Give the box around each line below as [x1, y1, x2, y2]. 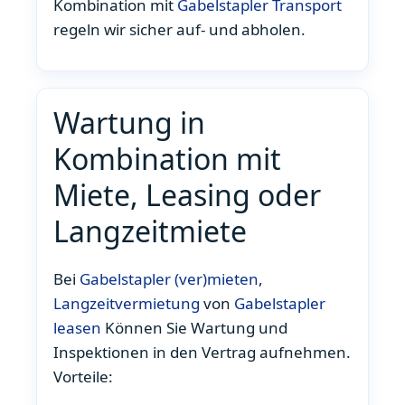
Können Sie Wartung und [101, 317, 287, 339]
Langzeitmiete [53, 212, 247, 251]
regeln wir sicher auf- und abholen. [53, 18, 306, 40]
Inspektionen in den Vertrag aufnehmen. [53, 342, 351, 363]
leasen [53, 317, 101, 339]
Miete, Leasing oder [53, 175, 321, 215]
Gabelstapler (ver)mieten [80, 268, 259, 290]
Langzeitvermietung [53, 293, 200, 315]
